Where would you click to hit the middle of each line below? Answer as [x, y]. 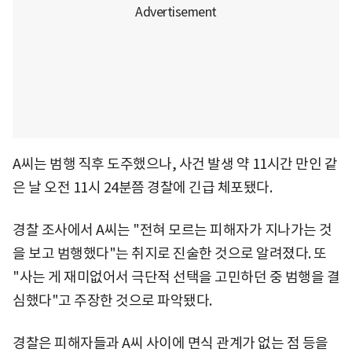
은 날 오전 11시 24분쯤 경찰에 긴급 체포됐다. [142, 187]
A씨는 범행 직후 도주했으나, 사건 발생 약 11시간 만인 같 [175, 163]
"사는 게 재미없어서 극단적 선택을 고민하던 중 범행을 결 [176, 277]
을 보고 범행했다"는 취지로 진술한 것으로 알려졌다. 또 [170, 253]
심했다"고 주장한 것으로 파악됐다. [112, 300]
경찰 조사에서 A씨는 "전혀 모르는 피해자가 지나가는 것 [172, 229]
